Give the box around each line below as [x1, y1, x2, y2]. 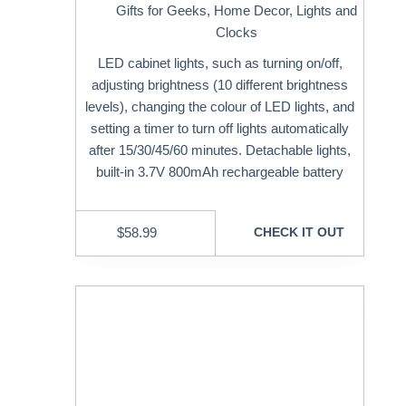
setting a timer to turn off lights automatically [91, 120, 350, 136]
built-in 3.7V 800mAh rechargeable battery [96, 163, 344, 179]
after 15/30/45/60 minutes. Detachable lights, [89, 141, 352, 158]
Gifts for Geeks [116, 2, 208, 18]
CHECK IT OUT [253, 225, 344, 240]
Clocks [216, 24, 258, 40]
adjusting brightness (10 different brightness [92, 76, 349, 92]
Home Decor [214, 2, 290, 18]
